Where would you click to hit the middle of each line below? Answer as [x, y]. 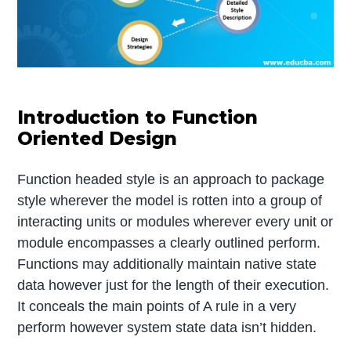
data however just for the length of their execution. [174, 285]
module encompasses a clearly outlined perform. [169, 242]
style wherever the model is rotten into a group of [170, 200]
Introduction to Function [138, 117]
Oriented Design [98, 138]
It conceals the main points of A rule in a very [157, 306]
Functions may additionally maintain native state [167, 264]
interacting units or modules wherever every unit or [175, 221]
